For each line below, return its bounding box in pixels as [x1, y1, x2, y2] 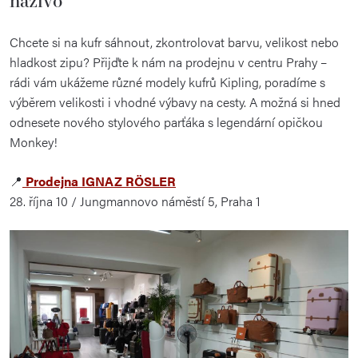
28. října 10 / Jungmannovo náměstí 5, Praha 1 [10, 191, 261, 210]
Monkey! [10, 132, 58, 151]
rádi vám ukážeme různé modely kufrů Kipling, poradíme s [10, 72, 325, 91]
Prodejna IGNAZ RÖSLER [22, 171, 176, 190]
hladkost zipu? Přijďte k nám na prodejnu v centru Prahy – [10, 52, 327, 71]
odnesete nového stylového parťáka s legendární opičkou [10, 112, 323, 131]
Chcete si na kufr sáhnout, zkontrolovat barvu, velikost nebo [10, 32, 339, 51]
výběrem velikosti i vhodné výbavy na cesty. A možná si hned [10, 92, 340, 111]
